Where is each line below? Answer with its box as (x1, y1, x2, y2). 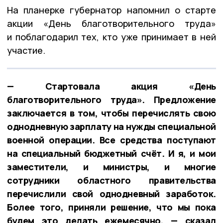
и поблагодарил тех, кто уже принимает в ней (7, 31, 216, 43)
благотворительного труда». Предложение (7, 94, 216, 106)
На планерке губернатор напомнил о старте (7, 4, 216, 16)
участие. (7, 44, 45, 57)
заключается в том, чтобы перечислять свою (7, 107, 216, 119)
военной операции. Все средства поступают (7, 134, 216, 146)
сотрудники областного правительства (7, 174, 216, 187)
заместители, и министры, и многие (7, 161, 216, 173)
